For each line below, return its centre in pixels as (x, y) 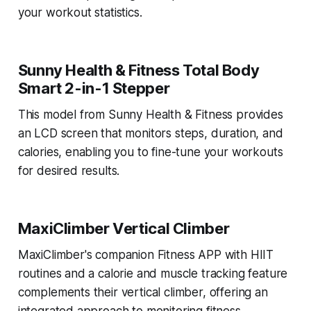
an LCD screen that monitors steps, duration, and (150, 134)
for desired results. (69, 171)
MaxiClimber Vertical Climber (124, 229)
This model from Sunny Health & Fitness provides (150, 115)
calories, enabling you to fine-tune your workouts (150, 152)
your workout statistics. (80, 13)
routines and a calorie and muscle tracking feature (153, 274)
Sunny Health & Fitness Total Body (138, 70)
